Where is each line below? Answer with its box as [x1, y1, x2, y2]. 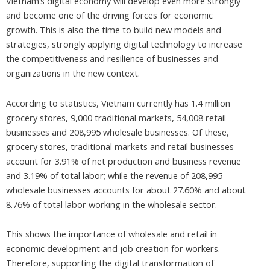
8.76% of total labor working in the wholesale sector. [6, 198, 217, 210]
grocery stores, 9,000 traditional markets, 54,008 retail [6, 111, 226, 124]
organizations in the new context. [6, 67, 140, 80]
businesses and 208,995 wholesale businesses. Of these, [6, 125, 229, 138]
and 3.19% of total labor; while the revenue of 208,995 [6, 169, 222, 181]
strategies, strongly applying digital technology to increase [6, 38, 242, 51]
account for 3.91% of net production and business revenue [6, 154, 241, 167]
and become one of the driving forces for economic [6, 9, 213, 22]
